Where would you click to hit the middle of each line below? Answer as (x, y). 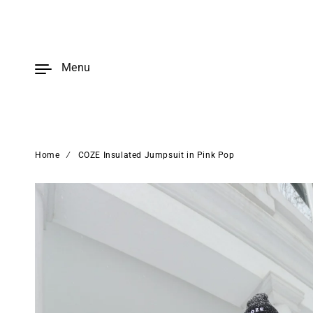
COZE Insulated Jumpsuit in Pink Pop (156, 155)
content (41, 22)
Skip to (39, 9)
